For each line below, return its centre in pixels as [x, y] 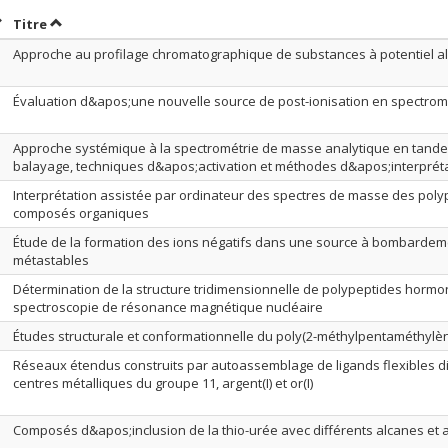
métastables [51, 260]
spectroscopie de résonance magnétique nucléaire [168, 307]
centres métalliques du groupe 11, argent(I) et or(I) [163, 383]
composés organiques [81, 213]
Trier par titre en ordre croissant [160, 23]
